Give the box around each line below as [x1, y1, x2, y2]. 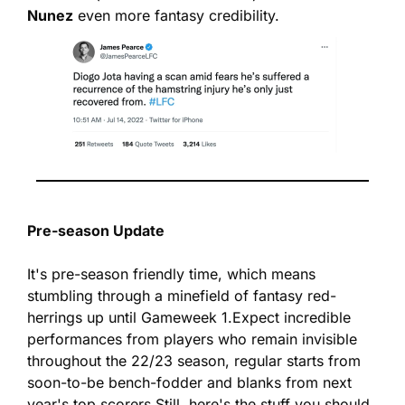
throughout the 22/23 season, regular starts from [27, 352, 361, 371]
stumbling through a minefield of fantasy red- [27, 287, 336, 306]
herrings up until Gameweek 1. [27, 308, 232, 327]
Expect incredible [232, 308, 351, 327]
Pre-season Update [27, 221, 165, 240]
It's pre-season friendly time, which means [27, 265, 316, 284]
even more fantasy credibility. [73, 6, 279, 25]
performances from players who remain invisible [27, 330, 357, 349]
